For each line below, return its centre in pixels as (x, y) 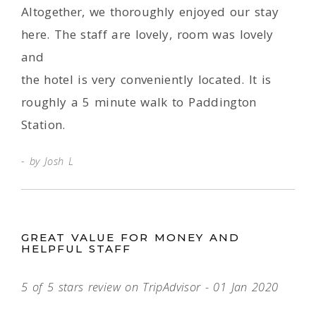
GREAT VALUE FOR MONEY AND (130, 237)
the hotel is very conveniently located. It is (146, 79)
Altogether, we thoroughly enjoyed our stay (150, 12)
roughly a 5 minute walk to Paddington (139, 102)
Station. (43, 124)
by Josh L (51, 161)
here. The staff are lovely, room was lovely (147, 34)
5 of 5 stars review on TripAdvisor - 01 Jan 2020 (150, 287)
